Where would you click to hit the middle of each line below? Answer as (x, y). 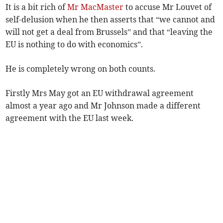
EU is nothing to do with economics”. (74, 45)
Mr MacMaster (96, 7)
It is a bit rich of (37, 7)
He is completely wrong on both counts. (81, 69)
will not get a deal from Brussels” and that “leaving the (109, 32)
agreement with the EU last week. (70, 118)
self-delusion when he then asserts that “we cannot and (111, 20)
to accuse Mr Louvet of (168, 7)
